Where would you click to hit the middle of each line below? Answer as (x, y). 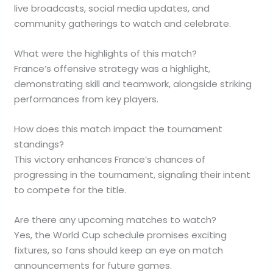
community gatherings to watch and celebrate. (123, 24)
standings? (39, 144)
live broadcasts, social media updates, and (112, 9)
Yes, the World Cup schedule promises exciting (121, 235)
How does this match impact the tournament (119, 129)
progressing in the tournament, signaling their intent (133, 175)
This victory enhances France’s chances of (110, 160)
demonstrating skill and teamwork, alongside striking (133, 84)
